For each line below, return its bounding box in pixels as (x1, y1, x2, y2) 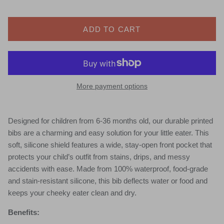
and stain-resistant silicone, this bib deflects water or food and (8, 176, 207, 185)
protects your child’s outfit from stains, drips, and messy (8, 152, 190, 161)
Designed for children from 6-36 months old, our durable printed (8, 116, 213, 125)
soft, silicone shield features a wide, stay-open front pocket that (8, 140, 212, 149)
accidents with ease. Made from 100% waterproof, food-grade (8, 164, 208, 173)
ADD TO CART (83, 24, 141, 33)
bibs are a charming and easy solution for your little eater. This (8, 128, 209, 137)
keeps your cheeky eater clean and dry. (8, 188, 136, 197)
